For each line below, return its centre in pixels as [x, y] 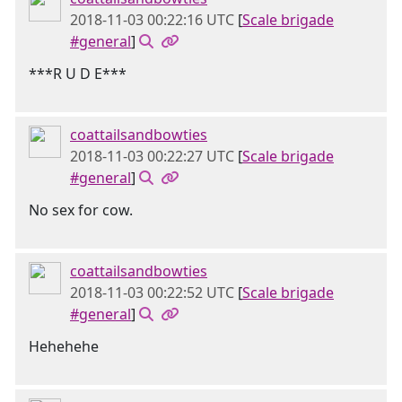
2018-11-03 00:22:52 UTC [152, 293]
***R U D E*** [78, 74]
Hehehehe [64, 346]
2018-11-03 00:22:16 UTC [152, 20]
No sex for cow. [81, 210]
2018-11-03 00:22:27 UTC [152, 156]
